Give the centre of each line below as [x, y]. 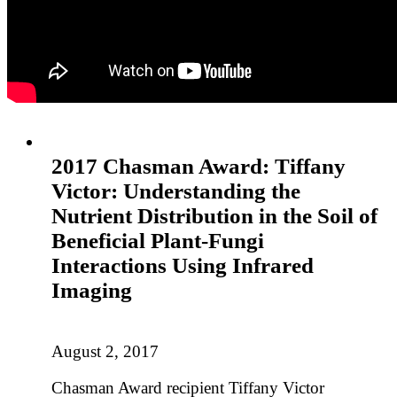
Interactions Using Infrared [182, 265]
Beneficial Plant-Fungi [157, 240]
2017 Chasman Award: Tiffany [198, 166]
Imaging [91, 290]
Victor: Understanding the [175, 191]
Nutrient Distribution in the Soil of [214, 215]
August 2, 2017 [105, 351]
